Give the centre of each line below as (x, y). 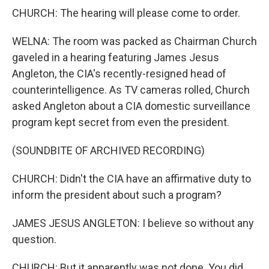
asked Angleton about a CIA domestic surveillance (131, 106)
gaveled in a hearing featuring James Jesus (116, 57)
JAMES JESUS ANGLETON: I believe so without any (133, 223)
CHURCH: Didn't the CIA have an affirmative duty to (131, 179)
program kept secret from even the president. (121, 122)
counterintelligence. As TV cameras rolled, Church (131, 90)
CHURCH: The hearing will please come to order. (126, 13)
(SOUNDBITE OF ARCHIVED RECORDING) (108, 150)
